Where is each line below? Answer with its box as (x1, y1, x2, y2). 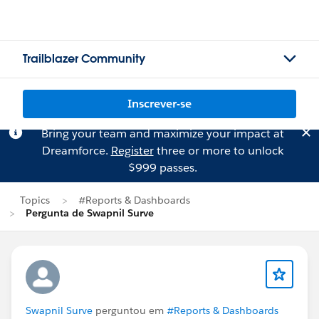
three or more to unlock (153, 143, 283, 158)
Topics (20, 194, 50, 206)
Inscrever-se (127, 96, 192, 111)
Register (110, 143, 154, 158)
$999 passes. (127, 160, 197, 175)
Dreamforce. (41, 143, 111, 158)
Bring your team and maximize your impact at (41, 126, 284, 141)
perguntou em (93, 304, 167, 317)
